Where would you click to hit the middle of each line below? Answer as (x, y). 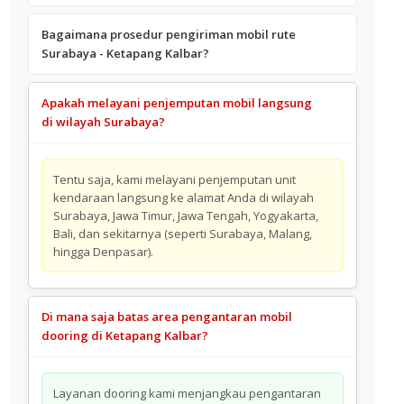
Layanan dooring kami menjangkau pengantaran (188, 393)
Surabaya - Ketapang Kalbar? (126, 53)
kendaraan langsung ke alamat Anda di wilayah (184, 197)
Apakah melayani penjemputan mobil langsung (177, 102)
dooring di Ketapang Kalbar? (125, 335)
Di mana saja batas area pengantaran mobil (167, 316)
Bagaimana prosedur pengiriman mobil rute (169, 34)
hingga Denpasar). (104, 251)
